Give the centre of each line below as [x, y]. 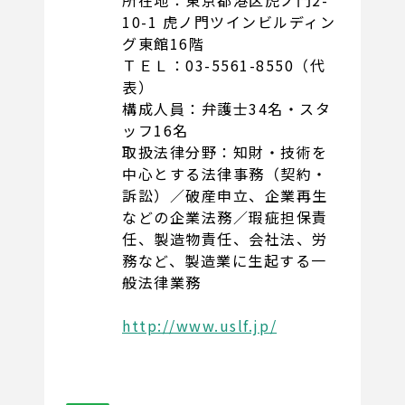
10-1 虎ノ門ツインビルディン [229, 22]
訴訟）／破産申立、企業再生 [225, 196]
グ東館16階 [164, 44]
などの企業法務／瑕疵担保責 [225, 217]
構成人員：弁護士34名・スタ [227, 109]
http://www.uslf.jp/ [200, 326]
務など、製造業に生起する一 [225, 261]
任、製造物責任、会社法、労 [225, 239]
